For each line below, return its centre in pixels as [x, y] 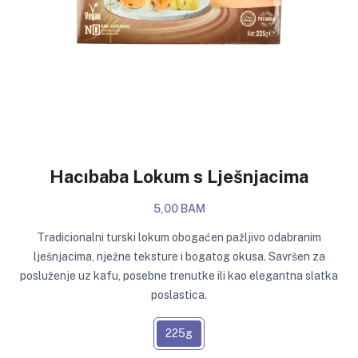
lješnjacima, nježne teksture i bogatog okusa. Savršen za [179, 257]
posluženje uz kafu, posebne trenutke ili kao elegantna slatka [179, 276]
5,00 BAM [179, 209]
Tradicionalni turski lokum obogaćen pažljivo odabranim [179, 238]
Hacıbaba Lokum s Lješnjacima [179, 176]
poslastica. [179, 295]
